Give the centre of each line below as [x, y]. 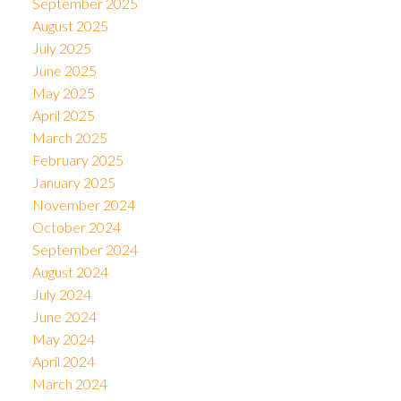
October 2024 [76, 227]
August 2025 [70, 26]
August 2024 [70, 272]
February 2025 [77, 160]
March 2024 [69, 384]
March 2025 [69, 138]
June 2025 [64, 71]
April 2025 [63, 115]
